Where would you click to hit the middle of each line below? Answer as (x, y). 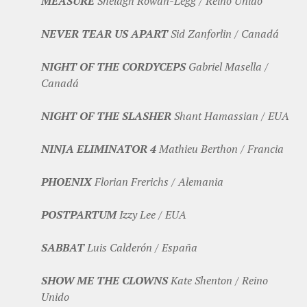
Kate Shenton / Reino (218, 281)
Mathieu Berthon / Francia (220, 149)
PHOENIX (66, 182)
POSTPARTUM (79, 215)
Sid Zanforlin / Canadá (223, 34)
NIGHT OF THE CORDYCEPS (113, 67)
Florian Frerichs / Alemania (158, 182)
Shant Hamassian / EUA (230, 116)
